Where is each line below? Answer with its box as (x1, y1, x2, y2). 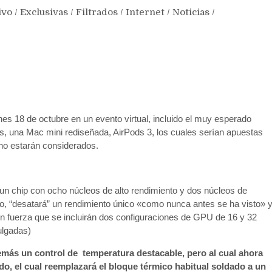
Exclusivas (20, 7, 68, 18)
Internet (126, 7, 165, 18)
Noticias (172, 7, 209, 18)
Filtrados (76, 7, 118, 18)
